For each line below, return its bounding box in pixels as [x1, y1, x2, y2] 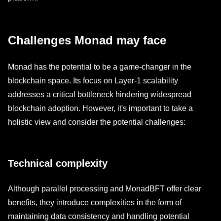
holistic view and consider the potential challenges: [8, 118, 185, 126]
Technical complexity [8, 158, 108, 169]
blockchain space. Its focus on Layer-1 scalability [8, 76, 178, 85]
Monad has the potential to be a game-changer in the [8, 63, 191, 71]
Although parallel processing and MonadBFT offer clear [8, 184, 201, 193]
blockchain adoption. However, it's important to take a [8, 104, 193, 112]
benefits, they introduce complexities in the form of [8, 198, 182, 207]
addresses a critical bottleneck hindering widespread [8, 90, 191, 99]
